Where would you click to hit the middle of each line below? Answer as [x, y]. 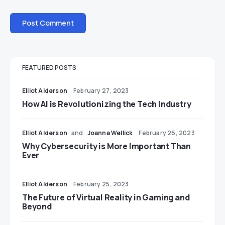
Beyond [37, 207]
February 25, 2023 [101, 184]
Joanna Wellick [110, 133]
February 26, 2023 [167, 133]
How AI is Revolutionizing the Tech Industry [107, 104]
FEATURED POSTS [49, 68]
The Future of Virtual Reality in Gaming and [106, 198]
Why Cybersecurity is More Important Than [106, 146]
